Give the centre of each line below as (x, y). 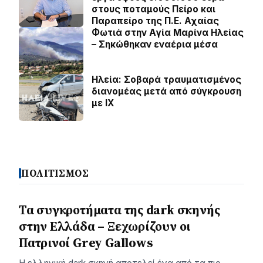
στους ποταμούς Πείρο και (154, 9)
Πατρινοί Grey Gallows (86, 242)
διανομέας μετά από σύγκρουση (166, 91)
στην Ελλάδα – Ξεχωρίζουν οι (105, 226)
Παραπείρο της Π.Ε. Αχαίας (155, 21)
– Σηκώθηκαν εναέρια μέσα (155, 44)
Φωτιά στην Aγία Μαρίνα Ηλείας (168, 32)
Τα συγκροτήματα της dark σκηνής (119, 210)
